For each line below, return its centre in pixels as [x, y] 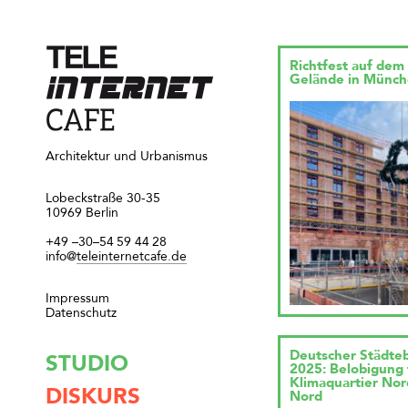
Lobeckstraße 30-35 [103, 199]
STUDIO [87, 366]
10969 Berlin [82, 214]
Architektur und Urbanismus [127, 157]
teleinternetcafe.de [132, 257]
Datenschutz [81, 314]
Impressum [77, 299]
